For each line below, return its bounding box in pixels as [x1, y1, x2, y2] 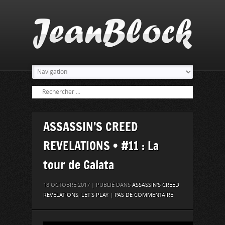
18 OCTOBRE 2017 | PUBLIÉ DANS [43, 181, 132, 188]
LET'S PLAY [81, 191, 108, 198]
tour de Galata [43, 156, 114, 173]
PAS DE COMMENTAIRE [115, 191, 173, 198]
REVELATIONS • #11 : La [43, 137, 159, 154]
